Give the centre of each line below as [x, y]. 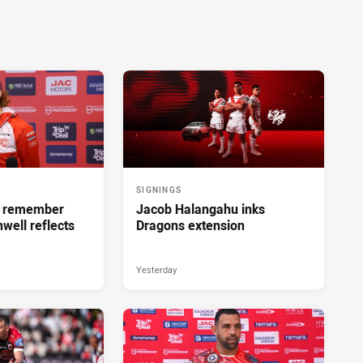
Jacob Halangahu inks [201, 209]
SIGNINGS [159, 190]
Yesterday [156, 269]
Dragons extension [190, 225]
